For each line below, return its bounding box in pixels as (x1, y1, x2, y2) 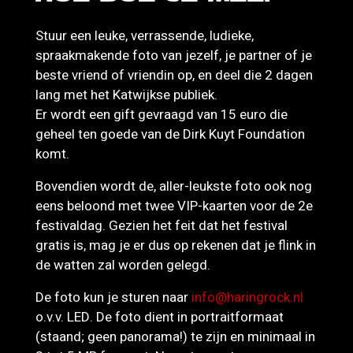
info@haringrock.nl (191, 287, 303, 307)
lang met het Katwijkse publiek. (35, 84, 217, 105)
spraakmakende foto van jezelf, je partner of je (35, 45, 312, 65)
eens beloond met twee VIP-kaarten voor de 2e (35, 195, 313, 216)
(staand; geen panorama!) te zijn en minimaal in (35, 326, 315, 347)
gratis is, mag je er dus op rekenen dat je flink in (35, 235, 316, 255)
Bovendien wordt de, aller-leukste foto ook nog (35, 176, 312, 196)
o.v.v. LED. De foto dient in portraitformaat (35, 307, 284, 327)
